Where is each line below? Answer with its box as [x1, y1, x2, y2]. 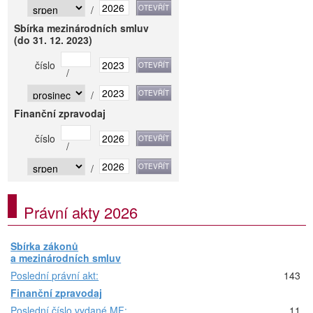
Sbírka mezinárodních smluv [14, 21, 150, 36]
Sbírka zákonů [10, 239, 79, 254]
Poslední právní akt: [10, 268, 99, 283]
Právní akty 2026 [24, 201, 138, 224]
